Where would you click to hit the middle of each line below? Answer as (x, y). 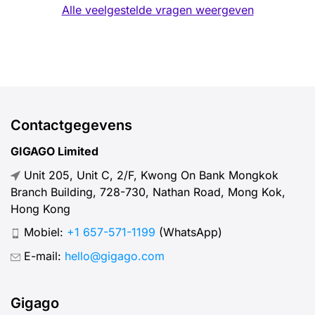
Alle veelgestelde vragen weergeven (157, 10)
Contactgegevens (71, 126)
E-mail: (43, 256)
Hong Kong (40, 208)
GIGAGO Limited (54, 152)
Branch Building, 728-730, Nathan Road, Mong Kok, (148, 192)
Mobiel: (44, 232)
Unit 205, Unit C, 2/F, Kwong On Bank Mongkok (149, 175)
